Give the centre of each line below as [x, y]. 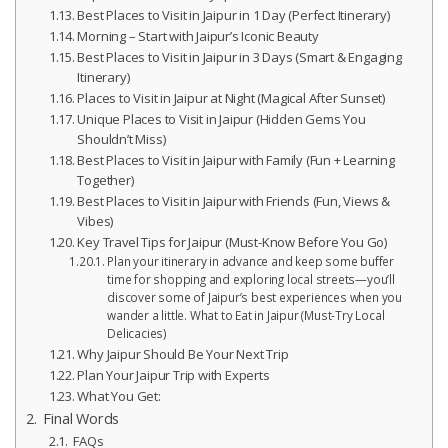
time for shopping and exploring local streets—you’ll [251, 280]
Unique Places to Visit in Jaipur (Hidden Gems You [221, 119]
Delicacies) [137, 334]
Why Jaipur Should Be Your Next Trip [183, 354]
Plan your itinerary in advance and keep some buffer [251, 262]
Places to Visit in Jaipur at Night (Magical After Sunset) [231, 98]
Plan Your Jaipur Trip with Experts [173, 375]
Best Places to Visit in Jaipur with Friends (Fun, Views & [234, 201]
